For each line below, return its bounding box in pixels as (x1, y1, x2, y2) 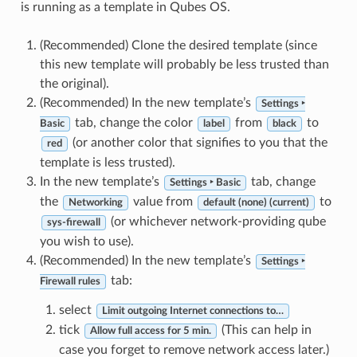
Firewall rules (39, 277, 100, 287)
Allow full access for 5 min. (89, 326, 211, 336)
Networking (68, 198, 123, 208)
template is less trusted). (39, 156, 175, 170)
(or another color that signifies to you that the (69, 136, 328, 150)
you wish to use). (39, 235, 134, 249)
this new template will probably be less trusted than (39, 58, 329, 72)
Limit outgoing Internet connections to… (101, 306, 284, 316)
